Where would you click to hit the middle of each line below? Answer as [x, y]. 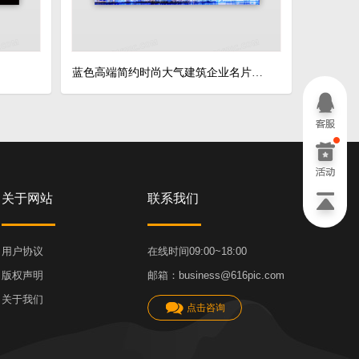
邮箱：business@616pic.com [216, 275]
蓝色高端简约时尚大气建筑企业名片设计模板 [257, 73]
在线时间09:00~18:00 [197, 251]
